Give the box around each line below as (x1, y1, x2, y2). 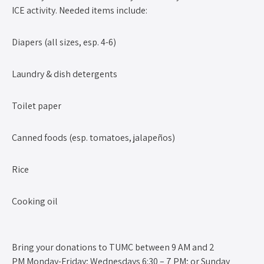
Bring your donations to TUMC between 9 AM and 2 (12, 240, 214, 253)
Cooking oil (12, 194, 58, 207)
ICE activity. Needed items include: (12, 4, 147, 16)
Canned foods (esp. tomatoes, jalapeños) (12, 131, 175, 144)
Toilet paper (12, 99, 61, 112)
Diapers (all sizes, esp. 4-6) (12, 35, 116, 48)
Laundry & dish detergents (12, 67, 117, 80)
